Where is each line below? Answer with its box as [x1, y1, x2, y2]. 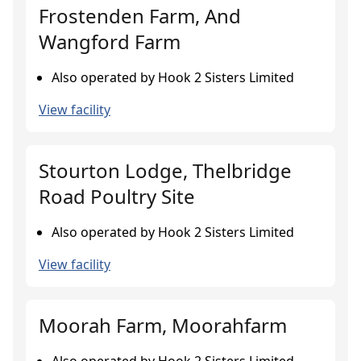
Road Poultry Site [39, 183, 195, 210]
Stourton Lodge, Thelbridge [39, 157, 292, 184]
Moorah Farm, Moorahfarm [39, 312, 287, 338]
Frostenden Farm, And [39, 2, 241, 29]
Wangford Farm [39, 28, 180, 55]
